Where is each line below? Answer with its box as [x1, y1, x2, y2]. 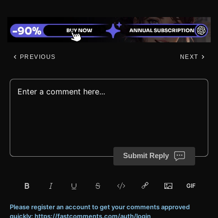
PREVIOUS [18, 54, 56, 61]
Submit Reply [123, 151, 169, 160]
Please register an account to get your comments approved [10, 203, 190, 211]
